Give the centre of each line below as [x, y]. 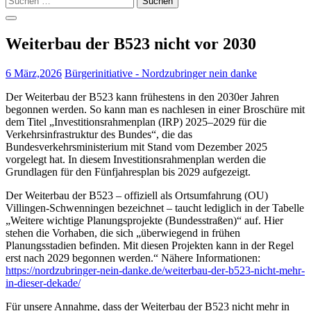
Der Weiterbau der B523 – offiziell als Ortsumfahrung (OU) [137, 195]
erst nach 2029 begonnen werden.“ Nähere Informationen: [133, 258]
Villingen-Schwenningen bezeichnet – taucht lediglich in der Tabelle [155, 208]
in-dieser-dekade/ [43, 283]
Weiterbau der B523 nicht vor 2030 [131, 43]
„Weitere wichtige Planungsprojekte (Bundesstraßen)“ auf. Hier [144, 220]
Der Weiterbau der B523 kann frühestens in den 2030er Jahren [142, 96]
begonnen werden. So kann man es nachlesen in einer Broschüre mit [155, 109]
